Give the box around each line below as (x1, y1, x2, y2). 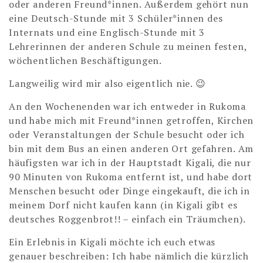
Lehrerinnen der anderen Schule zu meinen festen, (9, 40, 247, 53)
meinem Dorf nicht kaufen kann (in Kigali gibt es (9, 198, 238, 212)
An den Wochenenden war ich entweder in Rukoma (9, 100, 246, 113)
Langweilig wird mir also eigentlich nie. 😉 (9, 77, 206, 90)
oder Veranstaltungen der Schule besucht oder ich (9, 128, 245, 141)
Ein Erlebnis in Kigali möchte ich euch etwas (9, 235, 216, 249)
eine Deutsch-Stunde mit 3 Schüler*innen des (9, 12, 223, 25)
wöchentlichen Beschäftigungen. (9, 54, 163, 68)
